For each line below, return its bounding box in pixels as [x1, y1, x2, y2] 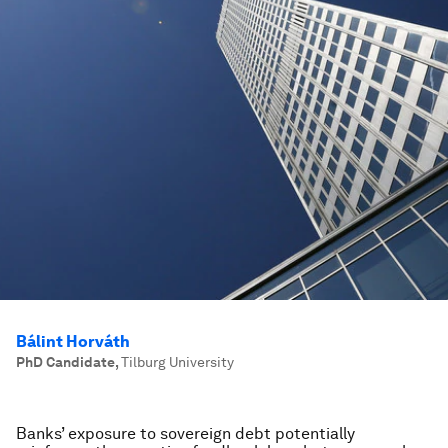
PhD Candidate [16, 354, 115, 370]
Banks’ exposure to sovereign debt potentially [16, 424, 355, 443]
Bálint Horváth [16, 332, 130, 351]
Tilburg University [121, 354, 234, 370]
